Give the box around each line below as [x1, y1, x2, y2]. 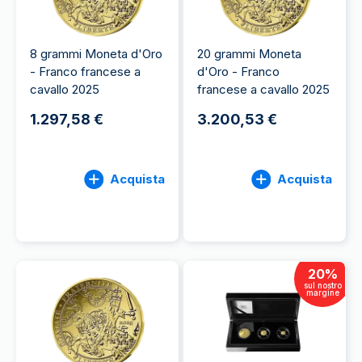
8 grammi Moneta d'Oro [30, 46, 162, 61]
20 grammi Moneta [197, 46, 301, 61]
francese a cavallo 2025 [197, 82, 330, 97]
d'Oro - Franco [197, 64, 280, 79]
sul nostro [303, 280, 342, 290]
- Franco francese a [30, 64, 141, 79]
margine [305, 287, 339, 297]
